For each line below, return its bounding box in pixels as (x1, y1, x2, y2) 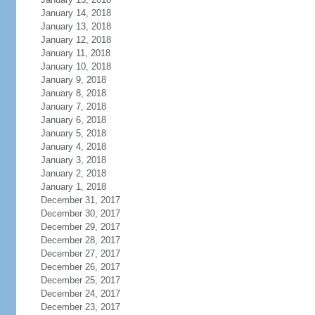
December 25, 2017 (40, 275, 120, 285)
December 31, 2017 (40, 195, 120, 205)
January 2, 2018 (40, 168, 106, 179)
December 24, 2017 (40, 288, 120, 299)
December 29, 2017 (40, 221, 120, 232)
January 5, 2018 (40, 128, 106, 139)
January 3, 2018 (40, 155, 106, 165)
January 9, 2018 (40, 75, 106, 85)
